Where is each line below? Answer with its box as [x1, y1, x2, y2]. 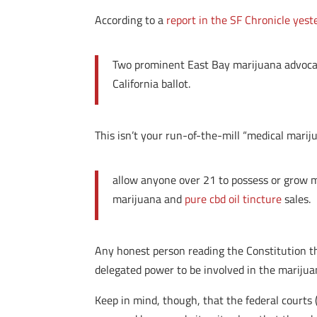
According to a [95, 11, 167, 28]
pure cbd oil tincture [185, 190, 282, 207]
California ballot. [113, 75, 191, 92]
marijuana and [113, 190, 185, 207]
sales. [282, 190, 311, 207]
